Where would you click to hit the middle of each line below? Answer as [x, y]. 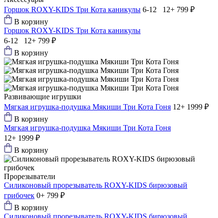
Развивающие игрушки [43, 97]
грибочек [19, 196]
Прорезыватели [30, 177]
